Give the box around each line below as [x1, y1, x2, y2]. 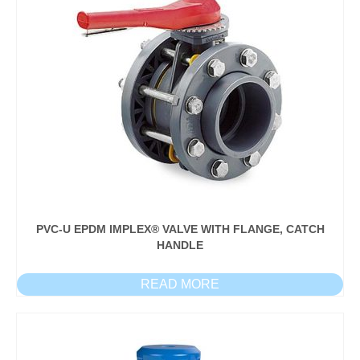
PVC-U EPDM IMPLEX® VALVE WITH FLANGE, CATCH [35, 222, 325, 235]
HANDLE [157, 238, 203, 252]
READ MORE [141, 276, 219, 291]
